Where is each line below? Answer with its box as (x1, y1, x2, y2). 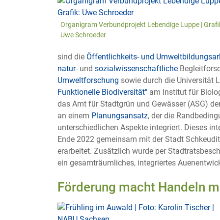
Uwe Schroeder (60, 30, 106, 39)
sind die (57, 52, 86, 61)
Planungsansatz (91, 110, 148, 120)
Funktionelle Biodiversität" (57, 87, 147, 97)
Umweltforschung (57, 75, 119, 85)
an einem (57, 110, 91, 120)
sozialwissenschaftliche (95, 63, 178, 73)
